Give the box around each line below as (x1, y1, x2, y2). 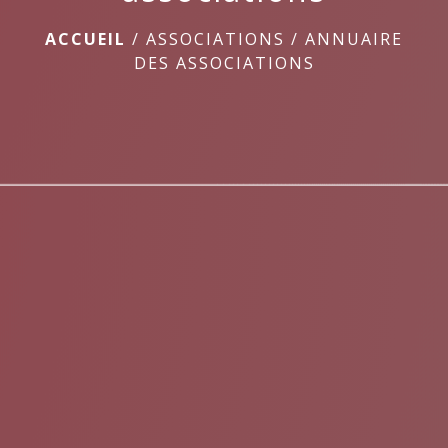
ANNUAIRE (305, 27, 403, 50)
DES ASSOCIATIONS (133, 51, 315, 74)
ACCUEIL (45, 27, 126, 50)
